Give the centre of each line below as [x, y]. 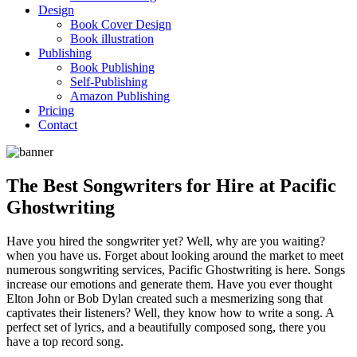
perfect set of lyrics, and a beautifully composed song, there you [166, 327]
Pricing [56, 110]
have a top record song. [65, 341]
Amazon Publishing [120, 96]
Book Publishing [112, 67]
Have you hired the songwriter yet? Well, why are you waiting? [166, 241]
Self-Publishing [109, 82]
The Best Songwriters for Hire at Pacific [171, 185]
